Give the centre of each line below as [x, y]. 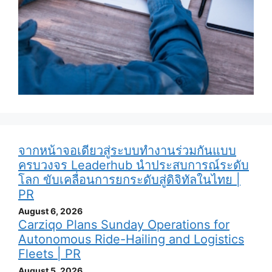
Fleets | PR [49, 254]
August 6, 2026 [50, 211]
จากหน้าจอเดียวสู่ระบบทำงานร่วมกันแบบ [127, 151]
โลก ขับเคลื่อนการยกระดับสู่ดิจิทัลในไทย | [129, 180]
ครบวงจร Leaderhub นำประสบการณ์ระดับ [134, 165]
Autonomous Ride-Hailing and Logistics [131, 240]
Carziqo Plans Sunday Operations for [124, 225]
